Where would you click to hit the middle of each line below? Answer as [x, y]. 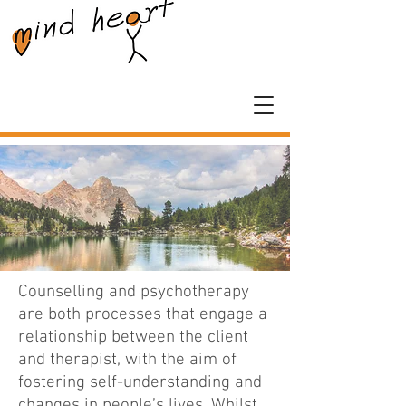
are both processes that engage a [143, 315]
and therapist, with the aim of [127, 360]
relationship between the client [133, 338]
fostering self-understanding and [140, 383]
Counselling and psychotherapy [134, 292]
